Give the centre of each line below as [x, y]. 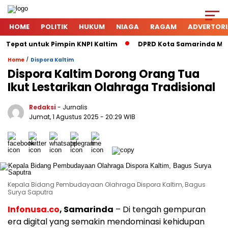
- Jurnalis [73, 107]
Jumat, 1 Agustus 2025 [65, 117]
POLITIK [54, 27]
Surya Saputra [30, 192]
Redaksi [42, 107]
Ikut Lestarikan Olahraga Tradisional [111, 87]
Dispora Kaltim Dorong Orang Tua [104, 74]
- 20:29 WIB [118, 117]
